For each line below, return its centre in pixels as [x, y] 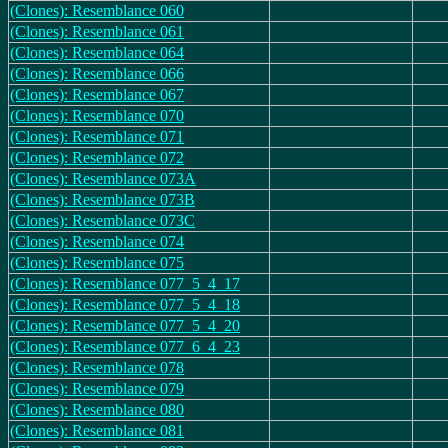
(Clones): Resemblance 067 [97, 94]
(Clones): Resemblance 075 [97, 262]
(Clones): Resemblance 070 [97, 115]
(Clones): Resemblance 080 [97, 409]
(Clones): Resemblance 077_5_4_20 [125, 325]
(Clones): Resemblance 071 [97, 136]
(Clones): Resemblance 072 [97, 157]
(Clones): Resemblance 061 [97, 31]
